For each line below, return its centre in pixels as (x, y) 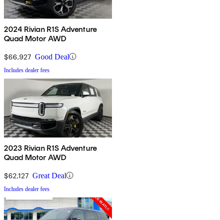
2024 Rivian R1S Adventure (50, 29)
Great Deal (49, 175)
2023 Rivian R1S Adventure (50, 148)
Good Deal (52, 56)
